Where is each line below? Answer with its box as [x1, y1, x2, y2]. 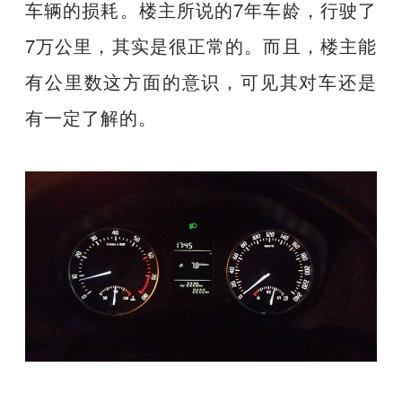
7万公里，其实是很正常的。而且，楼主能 [25, 31, 377, 58]
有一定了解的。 [25, 103, 158, 130]
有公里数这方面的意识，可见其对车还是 [25, 67, 377, 94]
